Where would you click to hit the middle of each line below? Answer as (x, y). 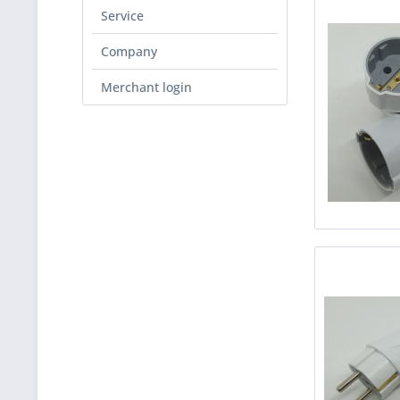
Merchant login (146, 87)
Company (129, 51)
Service (122, 16)
